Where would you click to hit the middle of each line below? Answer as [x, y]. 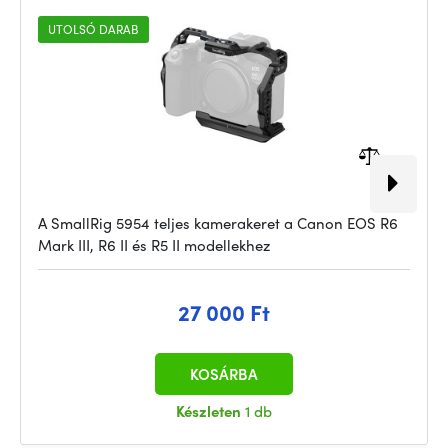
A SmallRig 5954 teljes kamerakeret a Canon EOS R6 [218, 223]
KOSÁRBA [224, 374]
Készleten [210, 411]
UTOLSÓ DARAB [93, 29]
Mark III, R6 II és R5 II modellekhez [154, 245]
